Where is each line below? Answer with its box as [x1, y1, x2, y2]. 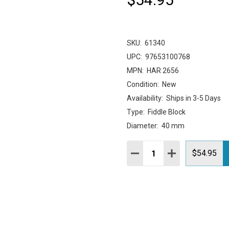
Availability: [127, 94, 163, 102]
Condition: [127, 80, 159, 88]
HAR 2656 [147, 66, 179, 75]
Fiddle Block [148, 108, 186, 116]
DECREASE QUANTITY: [131, 148, 217, 158]
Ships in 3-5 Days [166, 94, 221, 102]
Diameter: [127, 122, 158, 130]
